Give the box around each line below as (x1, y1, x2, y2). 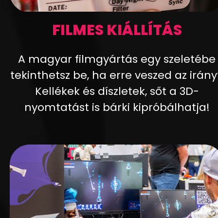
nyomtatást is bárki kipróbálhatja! (24, 99, 210, 115)
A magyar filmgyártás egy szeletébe (18, 51, 216, 67)
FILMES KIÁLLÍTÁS (52, 19, 182, 40)
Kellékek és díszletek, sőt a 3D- (35, 83, 199, 99)
